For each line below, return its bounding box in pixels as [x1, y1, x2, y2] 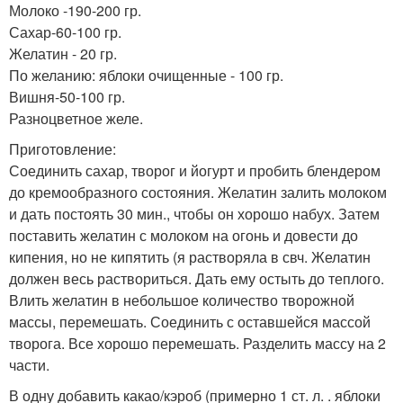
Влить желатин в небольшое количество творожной [9, 289, 354, 310]
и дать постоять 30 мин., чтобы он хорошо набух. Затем [9, 202, 380, 224]
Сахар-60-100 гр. [9, 21, 121, 42]
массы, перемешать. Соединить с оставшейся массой [9, 310, 371, 332]
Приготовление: [9, 138, 116, 159]
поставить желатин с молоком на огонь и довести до [9, 224, 358, 246]
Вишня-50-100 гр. [9, 85, 125, 107]
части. [9, 354, 49, 375]
